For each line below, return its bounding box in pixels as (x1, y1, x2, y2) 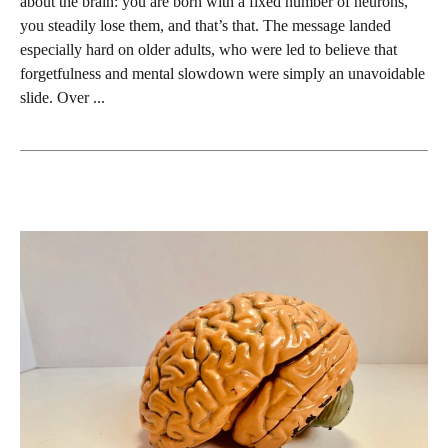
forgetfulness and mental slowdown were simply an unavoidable (20, 64, 425, 82)
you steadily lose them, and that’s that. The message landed (20, 16, 391, 34)
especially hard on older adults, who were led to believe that (20, 40, 397, 58)
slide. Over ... (20, 88, 105, 106)
